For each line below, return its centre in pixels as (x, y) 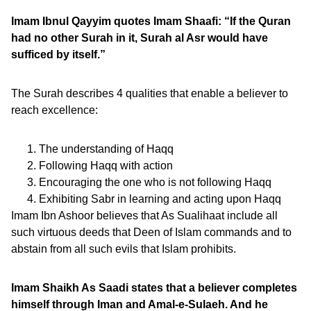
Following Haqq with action (106, 166)
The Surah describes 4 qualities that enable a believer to (150, 93)
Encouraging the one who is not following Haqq (155, 182)
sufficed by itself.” (58, 54)
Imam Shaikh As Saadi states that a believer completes (154, 288)
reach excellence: (54, 110)
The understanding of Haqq (106, 149)
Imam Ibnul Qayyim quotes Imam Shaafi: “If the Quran (151, 21)
